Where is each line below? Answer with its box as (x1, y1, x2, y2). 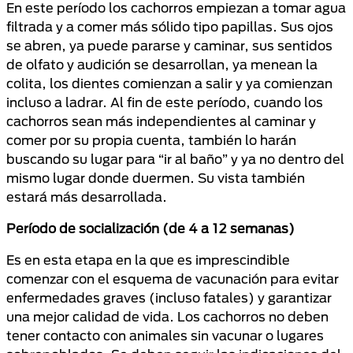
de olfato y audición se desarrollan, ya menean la (6, 57, 318, 72)
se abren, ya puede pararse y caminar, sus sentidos (6, 38, 333, 53)
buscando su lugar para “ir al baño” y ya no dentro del (6, 151, 344, 166)
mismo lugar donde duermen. (6, 170, 195, 185)
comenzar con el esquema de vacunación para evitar (6, 271, 339, 286)
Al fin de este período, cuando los (110, 95, 323, 110)
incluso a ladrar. (6, 95, 110, 110)
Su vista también (195, 170, 305, 185)
